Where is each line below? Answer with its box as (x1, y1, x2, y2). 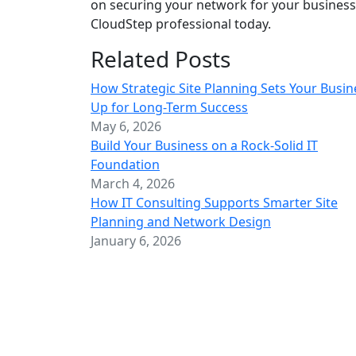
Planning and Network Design (91, 212, 271, 230)
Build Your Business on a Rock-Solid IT (91, 136, 318, 154)
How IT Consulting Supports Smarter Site (91, 193, 338, 211)
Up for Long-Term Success (91, 98, 248, 116)
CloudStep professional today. (91, 14, 271, 33)
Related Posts (91, 43, 230, 74)
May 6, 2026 (91, 117, 161, 135)
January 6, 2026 (91, 231, 181, 250)
